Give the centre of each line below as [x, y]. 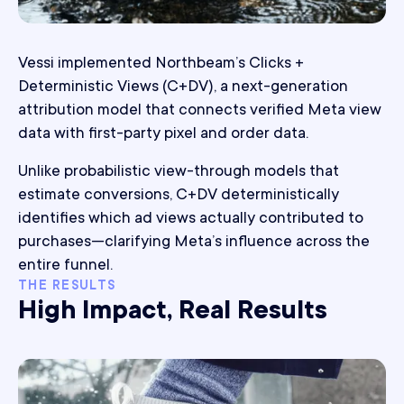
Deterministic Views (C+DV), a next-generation [183, 87]
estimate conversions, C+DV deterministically [179, 196]
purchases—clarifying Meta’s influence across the [194, 243]
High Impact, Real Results [173, 313]
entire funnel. [65, 266]
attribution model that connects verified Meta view [200, 111]
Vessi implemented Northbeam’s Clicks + [161, 64]
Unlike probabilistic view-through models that [179, 172]
